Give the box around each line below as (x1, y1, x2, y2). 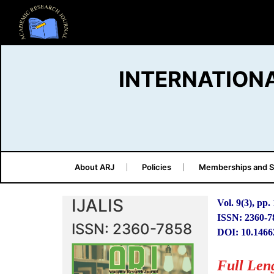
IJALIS (72, 195, 124, 216)
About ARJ (74, 162, 114, 172)
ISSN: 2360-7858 (72, 220, 192, 238)
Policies (141, 162, 171, 172)
